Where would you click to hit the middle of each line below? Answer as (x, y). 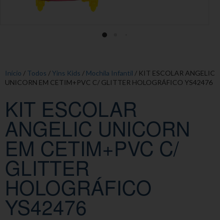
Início (13, 73)
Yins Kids (66, 73)
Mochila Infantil (110, 73)
